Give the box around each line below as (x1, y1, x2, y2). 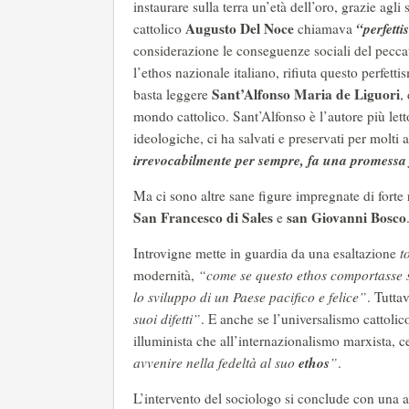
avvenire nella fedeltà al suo (133, 353, 299, 372)
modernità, (133, 266, 198, 284)
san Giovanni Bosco (287, 207, 406, 227)
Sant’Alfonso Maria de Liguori (212, 84, 400, 104)
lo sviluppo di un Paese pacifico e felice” (133, 288, 367, 306)
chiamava (298, 19, 356, 37)
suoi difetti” (133, 309, 201, 328)
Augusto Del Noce (185, 18, 298, 38)
